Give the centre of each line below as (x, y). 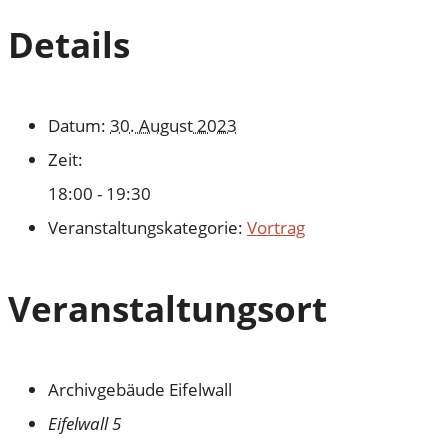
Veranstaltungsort (167, 308)
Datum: (77, 125)
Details (69, 44)
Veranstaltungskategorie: (145, 227)
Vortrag (276, 227)
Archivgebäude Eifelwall (140, 389)
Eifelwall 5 (84, 423)
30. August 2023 (173, 125)
